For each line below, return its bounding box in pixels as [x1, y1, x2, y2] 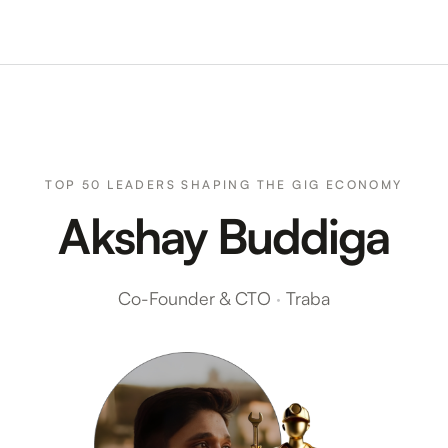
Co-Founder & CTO [118, 287, 276, 309]
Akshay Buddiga [58, 206, 390, 266]
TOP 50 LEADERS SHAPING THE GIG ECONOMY [45, 177, 403, 192]
